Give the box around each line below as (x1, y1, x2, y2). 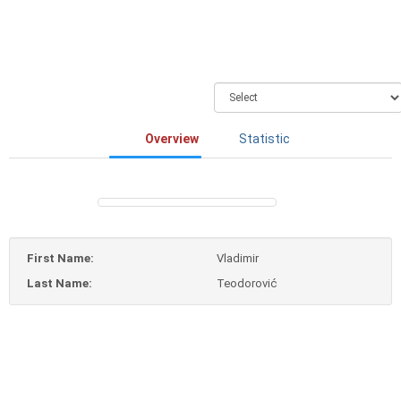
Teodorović (217, 276, 277, 290)
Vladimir (217, 251, 259, 265)
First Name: (27, 251, 94, 265)
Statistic (239, 131, 290, 146)
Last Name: (27, 276, 92, 290)
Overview (145, 131, 199, 146)
